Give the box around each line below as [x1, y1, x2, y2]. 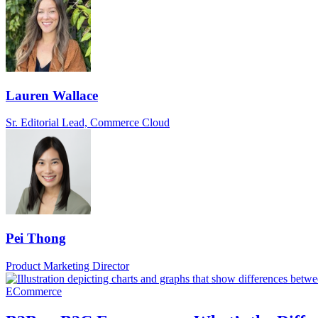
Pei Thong [6, 231, 66, 246]
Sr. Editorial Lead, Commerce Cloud [6, 116, 170, 129]
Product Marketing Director [6, 259, 129, 272]
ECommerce [6, 285, 62, 297]
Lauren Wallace [6, 87, 98, 103]
